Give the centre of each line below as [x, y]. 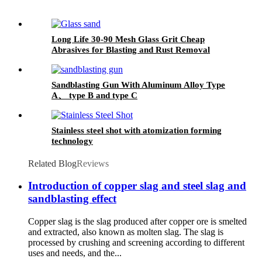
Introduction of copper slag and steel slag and [137, 186]
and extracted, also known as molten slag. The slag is [126, 232]
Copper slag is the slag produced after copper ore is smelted [137, 222]
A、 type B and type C [94, 95]
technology [72, 141]
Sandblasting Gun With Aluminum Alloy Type [138, 85]
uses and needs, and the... [75, 253]
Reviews [93, 163]
